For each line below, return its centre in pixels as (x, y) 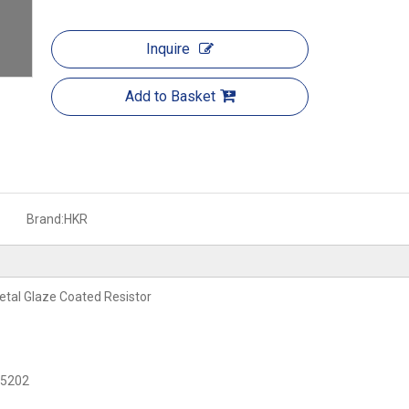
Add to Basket (170, 96)
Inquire (168, 49)
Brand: (45, 219)
